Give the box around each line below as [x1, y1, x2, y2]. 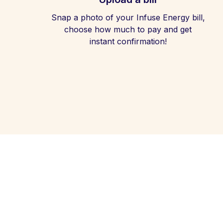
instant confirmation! [89, 36, 167, 46]
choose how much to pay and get [64, 24, 192, 34]
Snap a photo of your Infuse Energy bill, [51, 12, 205, 22]
